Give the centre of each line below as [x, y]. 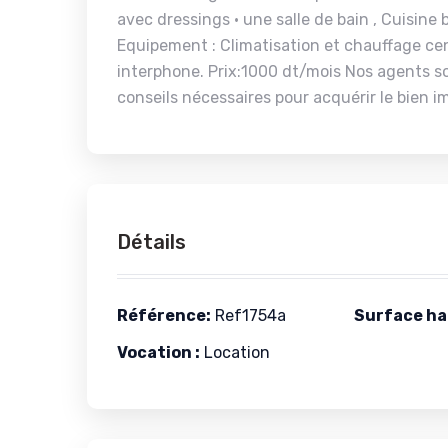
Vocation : [158, 352]
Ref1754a [248, 315]
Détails [151, 242]
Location [235, 352]
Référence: [164, 315]
